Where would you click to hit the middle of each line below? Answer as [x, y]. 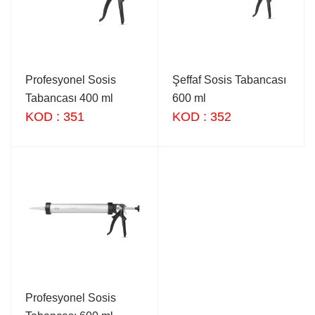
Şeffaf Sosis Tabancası [229, 79]
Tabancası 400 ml [69, 98]
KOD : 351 [55, 116]
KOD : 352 [201, 116]
